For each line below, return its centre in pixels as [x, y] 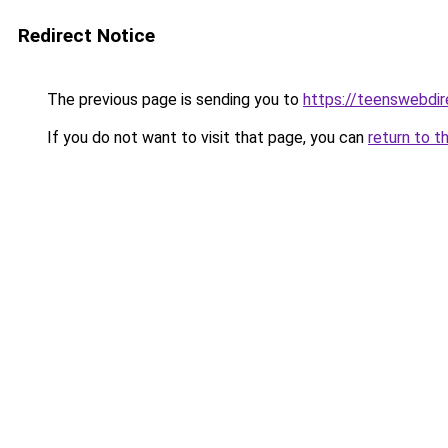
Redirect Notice [86, 35]
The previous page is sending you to [173, 99]
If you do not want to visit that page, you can [205, 137]
